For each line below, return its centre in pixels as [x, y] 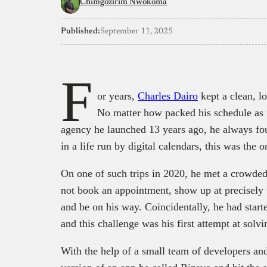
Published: [80, 31]
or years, [117, 96]
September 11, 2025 [136, 31]
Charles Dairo [168, 96]
